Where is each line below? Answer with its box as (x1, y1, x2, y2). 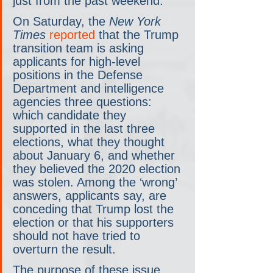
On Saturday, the (13, 15, 109, 29)
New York (109, 15, 165, 29)
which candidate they (13, 108, 130, 122)
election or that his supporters (13, 216, 177, 230)
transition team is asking (13, 41, 147, 55)
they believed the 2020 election (13, 162, 184, 176)
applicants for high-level (13, 55, 144, 69)
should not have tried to (13, 229, 144, 243)
